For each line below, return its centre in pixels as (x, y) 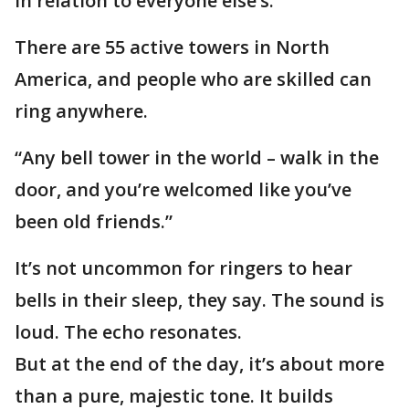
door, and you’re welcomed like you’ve (183, 189)
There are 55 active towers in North (172, 47)
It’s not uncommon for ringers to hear (184, 268)
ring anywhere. (81, 111)
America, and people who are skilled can (193, 79)
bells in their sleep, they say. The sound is (199, 300)
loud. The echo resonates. (131, 332)
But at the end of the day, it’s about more (199, 364)
